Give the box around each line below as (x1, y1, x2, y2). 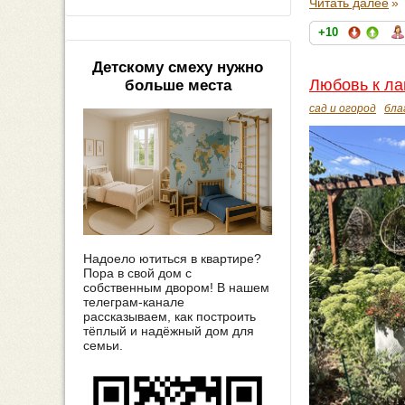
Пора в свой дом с (83, 265, 192, 280)
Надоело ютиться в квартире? (83, 250, 261, 266)
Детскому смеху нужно (92, 59, 263, 77)
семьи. (83, 337, 123, 353)
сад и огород (309, 101, 376, 115)
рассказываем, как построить (83, 308, 256, 324)
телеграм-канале (83, 294, 184, 309)
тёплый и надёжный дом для (83, 323, 254, 338)
